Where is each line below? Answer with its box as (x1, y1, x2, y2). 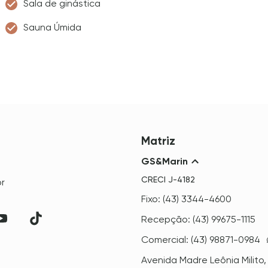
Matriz (141, 134, 175, 148)
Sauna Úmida (23, 22, 81, 33)
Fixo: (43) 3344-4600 (141, 193, 232, 205)
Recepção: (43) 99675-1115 (141, 214, 255, 225)
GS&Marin (141, 156, 188, 167)
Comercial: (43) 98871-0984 (141, 234, 260, 245)
